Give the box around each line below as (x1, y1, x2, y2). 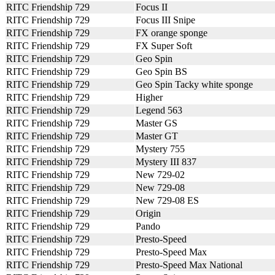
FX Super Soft (136, 41, 192, 51)
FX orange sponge (136, 28, 207, 38)
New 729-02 (136, 169, 185, 180)
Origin (136, 208, 161, 219)
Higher (136, 92, 163, 103)
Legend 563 (136, 105, 182, 115)
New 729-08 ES (136, 195, 199, 206)
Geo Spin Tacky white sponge (136, 79, 253, 90)
